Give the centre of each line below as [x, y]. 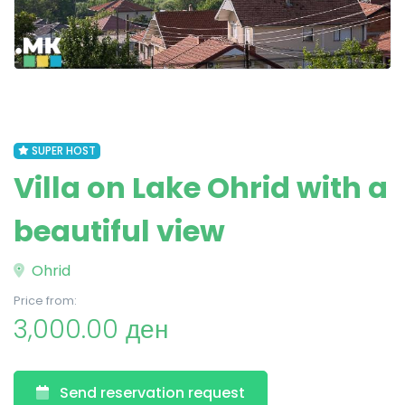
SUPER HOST [63, 151]
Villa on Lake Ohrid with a [201, 188]
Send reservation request [152, 393]
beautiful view [119, 231]
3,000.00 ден [91, 330]
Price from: [45, 301]
